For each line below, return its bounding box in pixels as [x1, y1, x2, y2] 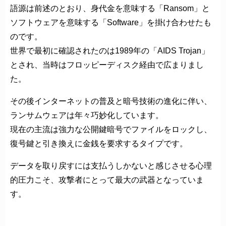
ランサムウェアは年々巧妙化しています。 [10, 110, 163, 120]
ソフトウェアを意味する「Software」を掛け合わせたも [10, 18, 211, 27]
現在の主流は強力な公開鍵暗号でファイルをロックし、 [10, 125, 212, 134]
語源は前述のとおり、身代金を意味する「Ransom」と [10, 4, 210, 13]
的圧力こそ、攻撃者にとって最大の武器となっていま [10, 175, 204, 184]
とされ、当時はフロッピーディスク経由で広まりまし [10, 60, 204, 69]
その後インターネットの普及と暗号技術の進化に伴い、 [10, 96, 212, 105]
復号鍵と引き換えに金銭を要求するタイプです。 [10, 139, 188, 148]
